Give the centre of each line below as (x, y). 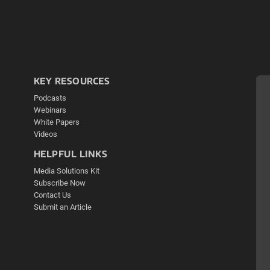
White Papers (56, 122)
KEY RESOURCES (72, 81)
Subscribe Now (59, 183)
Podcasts (50, 98)
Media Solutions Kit (66, 171)
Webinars (50, 110)
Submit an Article (62, 207)
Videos (45, 134)
